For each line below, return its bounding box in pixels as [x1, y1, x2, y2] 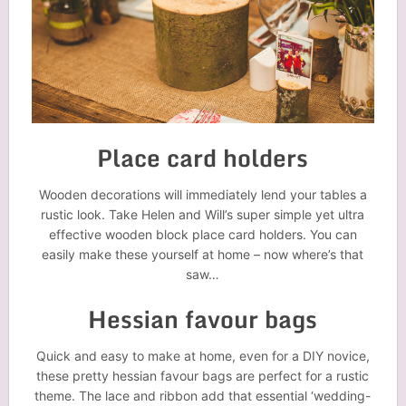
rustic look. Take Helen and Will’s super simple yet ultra [41, 207, 365, 223]
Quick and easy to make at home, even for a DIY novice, [35, 348, 370, 364]
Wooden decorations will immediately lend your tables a [38, 187, 367, 203]
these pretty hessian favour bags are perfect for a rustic [36, 368, 370, 384]
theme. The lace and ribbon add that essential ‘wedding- [34, 388, 372, 404]
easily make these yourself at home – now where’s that [42, 246, 364, 263]
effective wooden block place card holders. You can [48, 227, 357, 243]
